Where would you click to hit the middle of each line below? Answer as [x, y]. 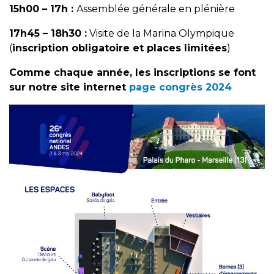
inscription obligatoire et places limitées [120, 48]
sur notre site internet [69, 87]
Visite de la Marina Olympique [161, 34]
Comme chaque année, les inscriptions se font [132, 73]
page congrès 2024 [180, 87]
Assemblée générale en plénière [156, 9]
